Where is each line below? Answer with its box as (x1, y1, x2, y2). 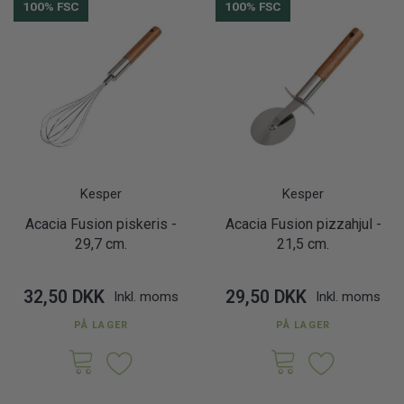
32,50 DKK (23, 287, 105, 308)
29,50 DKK (225, 287, 307, 308)
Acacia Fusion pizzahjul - (225, 216, 381, 233)
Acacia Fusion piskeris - (25, 216, 177, 233)
